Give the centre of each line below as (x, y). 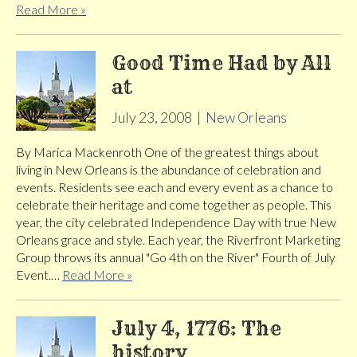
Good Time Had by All (222, 63)
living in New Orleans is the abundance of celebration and (169, 170)
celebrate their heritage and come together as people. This (174, 205)
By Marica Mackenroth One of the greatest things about (167, 152)
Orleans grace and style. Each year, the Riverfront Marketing (178, 240)
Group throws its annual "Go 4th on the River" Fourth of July (176, 257)
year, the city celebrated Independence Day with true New (176, 222)
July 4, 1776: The (196, 329)
